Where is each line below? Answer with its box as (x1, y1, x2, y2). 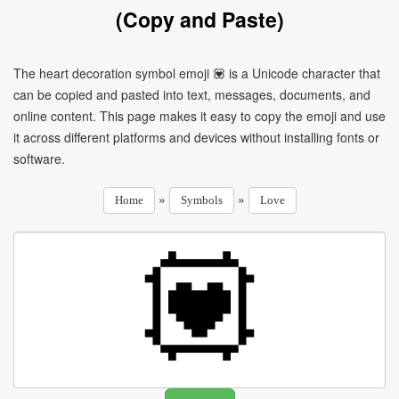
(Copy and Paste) (115, 4, 284, 34)
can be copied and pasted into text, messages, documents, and (13, 85, 370, 103)
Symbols (180, 193, 223, 207)
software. (13, 150, 65, 167)
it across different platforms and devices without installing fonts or (13, 128, 379, 146)
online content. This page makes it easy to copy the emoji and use (13, 107, 386, 125)
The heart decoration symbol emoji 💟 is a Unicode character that (13, 64, 380, 82)
